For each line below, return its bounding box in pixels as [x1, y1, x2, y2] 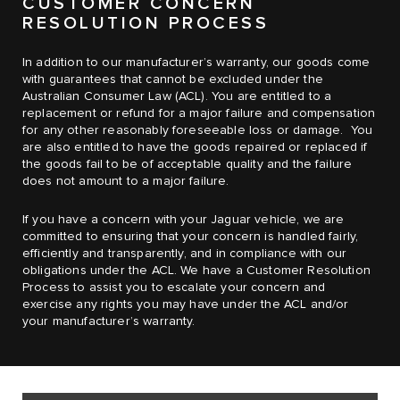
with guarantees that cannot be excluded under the [22, 72, 323, 86]
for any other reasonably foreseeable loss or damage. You [22, 123, 373, 137]
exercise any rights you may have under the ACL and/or [22, 297, 349, 311]
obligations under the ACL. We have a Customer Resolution [22, 263, 371, 277]
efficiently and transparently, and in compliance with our [22, 246, 347, 260]
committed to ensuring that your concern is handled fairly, [22, 229, 359, 243]
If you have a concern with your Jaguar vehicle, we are [22, 212, 345, 226]
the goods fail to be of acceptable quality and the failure [22, 157, 353, 171]
